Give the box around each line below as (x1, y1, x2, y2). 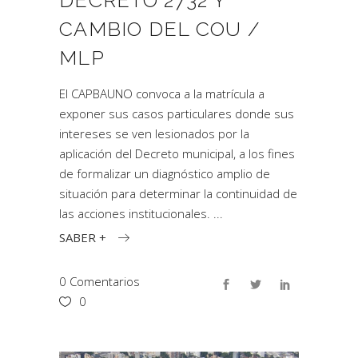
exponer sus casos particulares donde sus (59, 105, 294, 121)
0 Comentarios (59, 272, 140, 289)
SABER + (59, 229, 106, 245)
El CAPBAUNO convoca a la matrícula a (59, 86, 265, 101)
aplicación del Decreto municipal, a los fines (59, 145, 295, 161)
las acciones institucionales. (59, 205, 213, 221)
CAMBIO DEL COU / (59, 17, 260, 41)
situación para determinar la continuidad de (59, 185, 297, 201)
